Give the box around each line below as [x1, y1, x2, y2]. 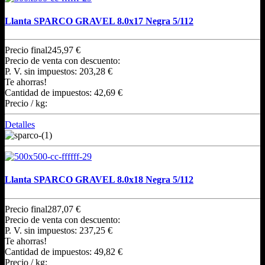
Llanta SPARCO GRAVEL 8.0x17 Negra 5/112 [5, 15, 193, 26]
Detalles [5, 119, 35, 130]
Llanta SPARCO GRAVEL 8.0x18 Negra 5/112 [5, 174, 193, 185]
